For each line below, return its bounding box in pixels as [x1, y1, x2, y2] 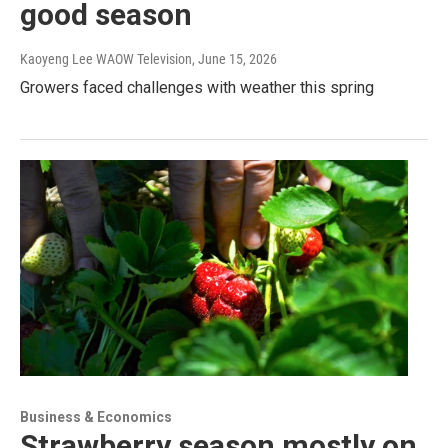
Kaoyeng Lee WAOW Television [20, 51, 192, 68]
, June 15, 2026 [192, 51, 277, 68]
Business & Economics [20, 409, 172, 426]
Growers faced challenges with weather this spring [20, 78, 374, 98]
